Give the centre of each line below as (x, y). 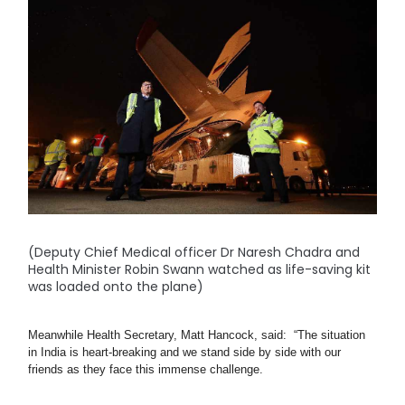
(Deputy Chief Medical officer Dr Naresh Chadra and (194, 253)
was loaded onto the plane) (116, 287)
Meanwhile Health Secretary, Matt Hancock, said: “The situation (197, 334)
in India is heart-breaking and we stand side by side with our (185, 352)
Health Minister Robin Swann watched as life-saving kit (200, 270)
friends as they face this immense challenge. (146, 369)
